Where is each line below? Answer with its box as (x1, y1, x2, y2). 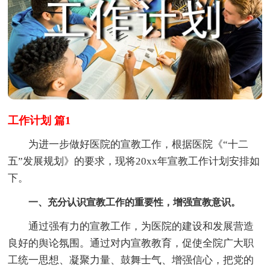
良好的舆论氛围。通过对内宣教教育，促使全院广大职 (8, 237, 254, 249)
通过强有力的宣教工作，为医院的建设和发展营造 (8, 220, 254, 232)
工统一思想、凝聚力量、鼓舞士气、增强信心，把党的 (8, 254, 254, 266)
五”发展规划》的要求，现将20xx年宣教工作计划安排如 (8, 155, 260, 167)
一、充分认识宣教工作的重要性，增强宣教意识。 (28, 196, 241, 207)
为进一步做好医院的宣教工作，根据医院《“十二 (8, 138, 249, 150)
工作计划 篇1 (8, 114, 71, 127)
